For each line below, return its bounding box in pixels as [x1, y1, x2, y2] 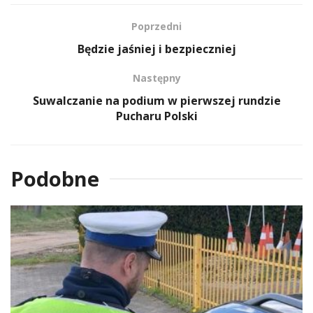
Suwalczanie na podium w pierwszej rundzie [32, 92, 281, 108]
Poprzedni [131, 19, 182, 33]
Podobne [10, 164, 99, 192]
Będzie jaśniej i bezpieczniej [77, 41, 236, 57]
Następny [132, 71, 181, 85]
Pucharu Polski [115, 108, 198, 124]
